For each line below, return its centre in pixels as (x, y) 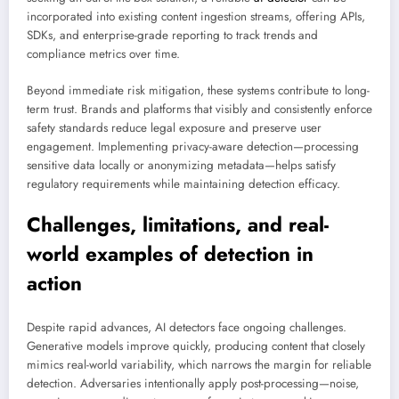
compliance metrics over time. (103, 54)
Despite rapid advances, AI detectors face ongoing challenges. (187, 328)
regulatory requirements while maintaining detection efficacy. (183, 183)
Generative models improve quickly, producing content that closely (196, 346)
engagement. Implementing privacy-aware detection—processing (193, 146)
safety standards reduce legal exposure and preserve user (174, 127)
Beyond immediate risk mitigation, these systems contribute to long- (198, 90)
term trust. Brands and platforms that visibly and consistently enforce (199, 109)
